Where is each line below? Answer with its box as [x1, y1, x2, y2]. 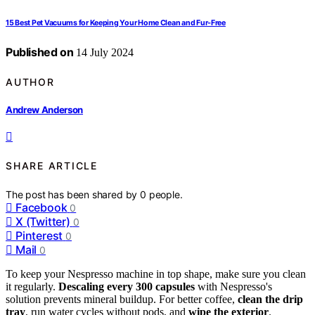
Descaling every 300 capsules [58, 280, 195, 292]
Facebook [15, 200, 67, 214]
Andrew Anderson [6, 103, 84, 115]
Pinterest [15, 228, 63, 243]
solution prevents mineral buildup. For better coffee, [6, 292, 238, 305]
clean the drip [238, 292, 303, 305]
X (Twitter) [15, 214, 70, 229]
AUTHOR [6, 75, 55, 88]
